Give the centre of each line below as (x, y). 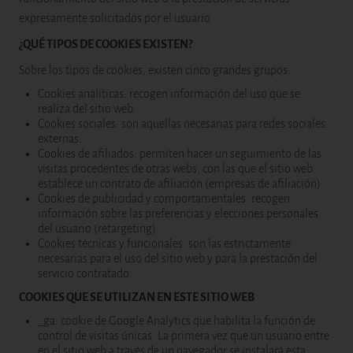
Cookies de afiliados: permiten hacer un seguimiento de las (180, 154)
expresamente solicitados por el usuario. (116, 18)
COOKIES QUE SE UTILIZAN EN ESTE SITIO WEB (137, 297)
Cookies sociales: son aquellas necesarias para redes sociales (182, 124)
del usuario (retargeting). (98, 229)
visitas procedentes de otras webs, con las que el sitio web (175, 169)
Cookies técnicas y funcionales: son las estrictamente (164, 243)
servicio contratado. (85, 273)
